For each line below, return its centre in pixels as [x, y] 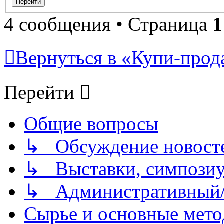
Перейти [39, 92]
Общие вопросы [91, 124]
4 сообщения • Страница [108, 24]
